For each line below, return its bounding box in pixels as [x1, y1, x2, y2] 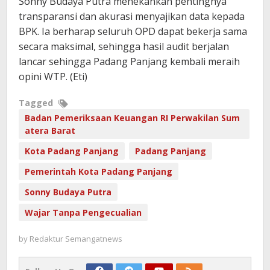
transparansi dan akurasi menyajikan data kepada [19, 10, 245, 24]
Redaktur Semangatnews [30, 233, 122, 245]
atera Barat [25, 125, 75, 137]
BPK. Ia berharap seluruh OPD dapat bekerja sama [19, 25, 247, 39]
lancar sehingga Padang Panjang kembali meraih [19, 55, 240, 69]
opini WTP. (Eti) [19, 70, 87, 84]
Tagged [19, 97, 55, 109]
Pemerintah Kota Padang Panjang [25, 166, 172, 178]
